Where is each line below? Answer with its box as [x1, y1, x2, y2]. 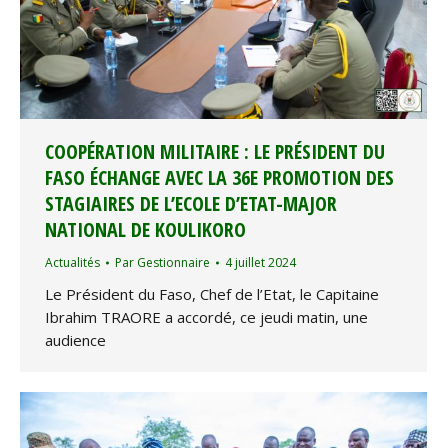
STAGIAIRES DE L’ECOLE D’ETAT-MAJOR [45, 190, 337, 218]
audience [45, 330, 106, 351]
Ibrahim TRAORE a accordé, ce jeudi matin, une [45, 307, 368, 328]
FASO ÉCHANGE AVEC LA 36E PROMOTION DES [45, 164, 394, 192]
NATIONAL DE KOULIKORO [45, 216, 246, 244]
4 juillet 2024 [225, 254, 296, 272]
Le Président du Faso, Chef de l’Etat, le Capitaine [45, 284, 379, 305]
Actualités [45, 254, 100, 272]
